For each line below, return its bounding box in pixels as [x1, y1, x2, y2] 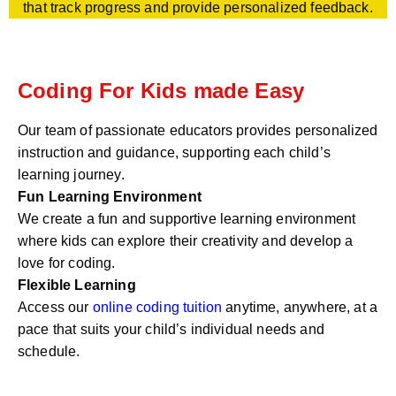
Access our [18, 299, 93, 315]
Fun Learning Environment [18, 188, 202, 204]
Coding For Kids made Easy [18, 78, 304, 103]
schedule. [18, 343, 80, 359]
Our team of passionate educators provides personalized [18, 122, 378, 138]
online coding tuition [92, 299, 223, 315]
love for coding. [18, 255, 116, 270]
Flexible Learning [18, 277, 136, 293]
